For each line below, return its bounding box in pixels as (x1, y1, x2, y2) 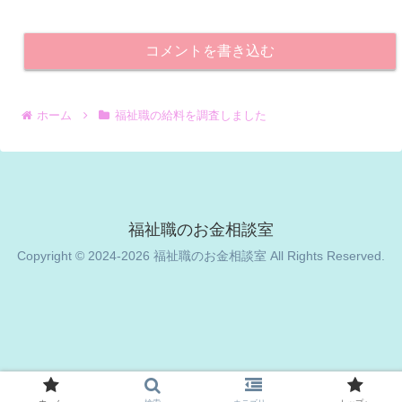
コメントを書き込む (145, 43, 275, 59)
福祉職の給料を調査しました (114, 109, 267, 123)
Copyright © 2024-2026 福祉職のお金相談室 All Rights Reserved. (17, 249, 385, 264)
